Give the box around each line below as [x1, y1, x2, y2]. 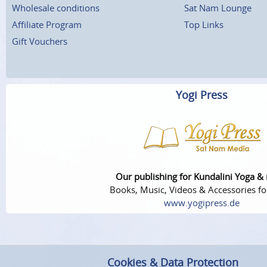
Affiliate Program [12, 18, 82, 30]
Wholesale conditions [12, 1, 100, 14]
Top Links [184, 18, 223, 30]
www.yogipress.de [164, 197, 240, 209]
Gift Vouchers [12, 35, 67, 47]
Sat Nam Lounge [184, 1, 252, 14]
